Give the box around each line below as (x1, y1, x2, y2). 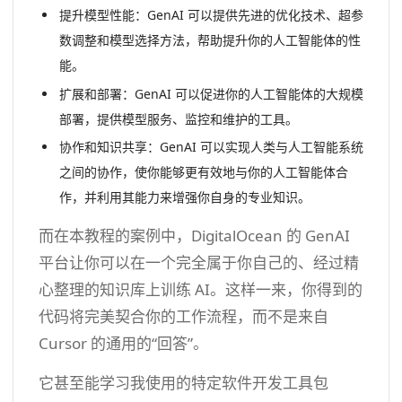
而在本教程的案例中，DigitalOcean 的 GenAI (39, 225, 350, 247)
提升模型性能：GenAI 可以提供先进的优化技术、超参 (58, 6, 363, 24)
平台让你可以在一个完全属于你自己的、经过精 (39, 252, 359, 274)
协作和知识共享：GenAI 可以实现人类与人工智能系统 (58, 138, 363, 156)
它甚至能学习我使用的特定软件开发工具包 (39, 372, 328, 394)
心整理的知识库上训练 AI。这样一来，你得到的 (39, 279, 363, 301)
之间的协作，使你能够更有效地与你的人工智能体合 (58, 163, 348, 181)
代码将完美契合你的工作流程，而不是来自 (39, 306, 328, 328)
